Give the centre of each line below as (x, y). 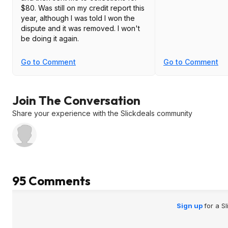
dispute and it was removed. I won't (69, 28)
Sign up (190, 205)
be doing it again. (50, 38)
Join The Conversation (76, 100)
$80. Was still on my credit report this (30, 8)
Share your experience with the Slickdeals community (102, 113)
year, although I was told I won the (78, 18)
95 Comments (51, 180)
